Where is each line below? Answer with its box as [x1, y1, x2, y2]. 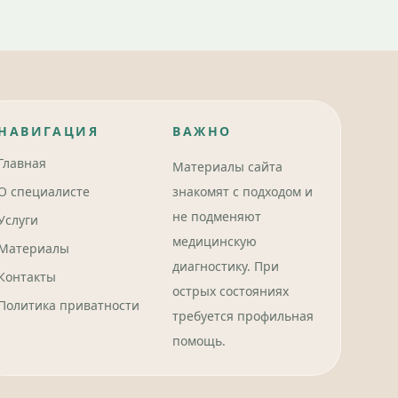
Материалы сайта [172, 158, 283, 175]
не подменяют [172, 208, 262, 225]
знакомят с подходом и [172, 183, 314, 200]
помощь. [172, 332, 227, 349]
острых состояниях [172, 283, 290, 299]
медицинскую [172, 233, 258, 250]
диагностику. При [172, 258, 280, 275]
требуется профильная [172, 307, 314, 324]
